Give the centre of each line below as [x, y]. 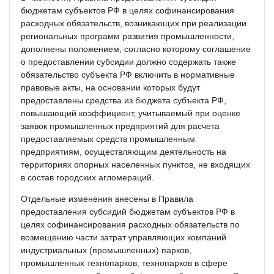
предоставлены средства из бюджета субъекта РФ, [123, 100]
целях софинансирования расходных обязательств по [130, 224]
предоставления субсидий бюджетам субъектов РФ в [128, 211]
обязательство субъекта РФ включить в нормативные [128, 74]
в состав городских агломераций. [87, 177]
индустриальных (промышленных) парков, [106, 250]
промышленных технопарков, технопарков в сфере [124, 263]
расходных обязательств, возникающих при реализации [133, 23]
